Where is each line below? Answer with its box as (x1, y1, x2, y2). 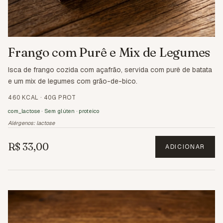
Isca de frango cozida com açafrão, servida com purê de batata (8, 65, 212, 75)
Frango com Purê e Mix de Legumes (8, 45, 211, 60)
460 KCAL (8, 94, 39, 102)
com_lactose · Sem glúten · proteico (8, 108, 100, 115)
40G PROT (43, 94, 76, 102)
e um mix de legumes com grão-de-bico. (8, 77, 137, 86)
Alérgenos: (8, 119, 36, 127)
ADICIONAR (165, 143, 205, 151)
